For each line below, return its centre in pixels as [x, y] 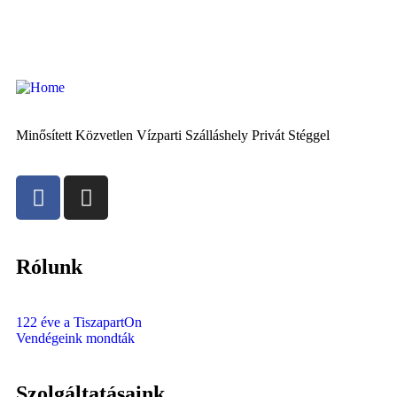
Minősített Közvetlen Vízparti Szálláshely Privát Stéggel [173, 135]
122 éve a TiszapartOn [79, 322]
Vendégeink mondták [75, 338]
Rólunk [49, 266]
